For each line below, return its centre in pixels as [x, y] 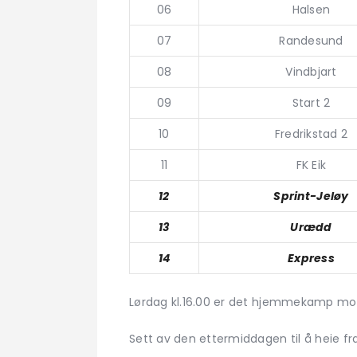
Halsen [311, 10]
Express [311, 259]
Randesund [311, 41]
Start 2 [311, 103]
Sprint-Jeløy [311, 196]
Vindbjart [311, 72]
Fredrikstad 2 [311, 134]
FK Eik [311, 165]
